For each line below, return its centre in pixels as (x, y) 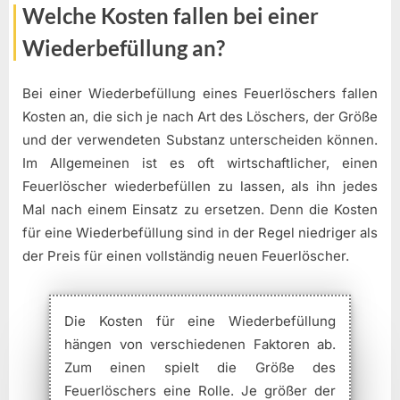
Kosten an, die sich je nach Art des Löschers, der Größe (200, 116)
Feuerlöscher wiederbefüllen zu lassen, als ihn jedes (200, 186)
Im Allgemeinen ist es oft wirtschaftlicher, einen (200, 162)
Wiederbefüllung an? (124, 48)
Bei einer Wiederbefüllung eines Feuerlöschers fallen (200, 93)
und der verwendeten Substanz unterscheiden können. (200, 139)
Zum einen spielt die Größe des (200, 367)
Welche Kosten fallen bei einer (171, 16)
